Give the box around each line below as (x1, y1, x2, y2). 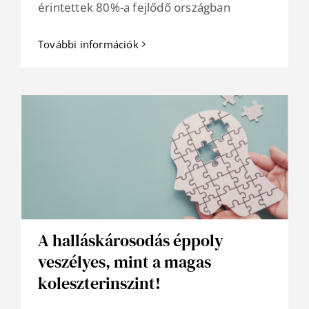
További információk (38, 37, 139, 52)
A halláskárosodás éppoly (38, 229, 223, 252)
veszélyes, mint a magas (38, 250, 211, 274)
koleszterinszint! (38, 272, 161, 295)
